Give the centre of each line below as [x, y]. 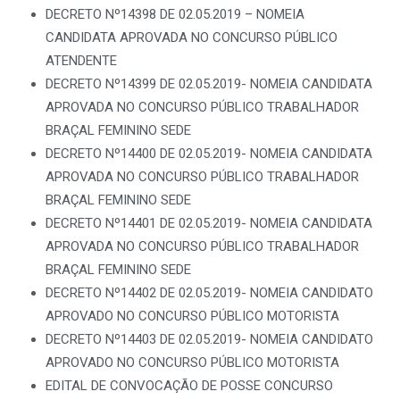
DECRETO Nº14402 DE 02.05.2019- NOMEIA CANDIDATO [209, 293]
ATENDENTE [81, 61]
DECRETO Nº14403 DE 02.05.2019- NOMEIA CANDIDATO [209, 339]
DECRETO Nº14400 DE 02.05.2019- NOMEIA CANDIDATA [209, 154]
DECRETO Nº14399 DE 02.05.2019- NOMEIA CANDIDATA [209, 84]
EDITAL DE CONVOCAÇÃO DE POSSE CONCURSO [189, 386]
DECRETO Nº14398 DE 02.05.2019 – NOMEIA [175, 14]
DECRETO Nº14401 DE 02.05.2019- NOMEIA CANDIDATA [209, 223]
